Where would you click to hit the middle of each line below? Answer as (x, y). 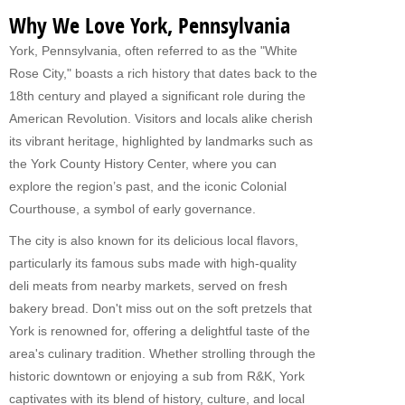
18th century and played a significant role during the (157, 96)
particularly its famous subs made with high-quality (153, 264)
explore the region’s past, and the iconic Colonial (148, 187)
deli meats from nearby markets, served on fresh (148, 286)
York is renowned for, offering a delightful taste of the (160, 331)
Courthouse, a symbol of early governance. (132, 209)
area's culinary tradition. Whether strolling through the (162, 354)
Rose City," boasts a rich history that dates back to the (163, 74)
